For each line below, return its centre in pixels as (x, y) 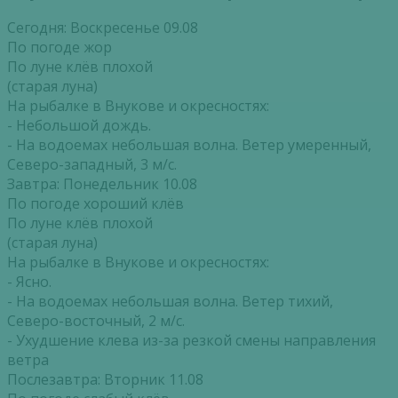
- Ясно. (29, 281)
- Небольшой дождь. (79, 125)
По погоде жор (60, 47)
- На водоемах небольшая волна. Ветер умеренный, (189, 144)
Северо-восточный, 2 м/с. (96, 320)
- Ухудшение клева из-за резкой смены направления (191, 340)
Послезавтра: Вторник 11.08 (105, 379)
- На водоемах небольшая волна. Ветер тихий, (170, 301)
